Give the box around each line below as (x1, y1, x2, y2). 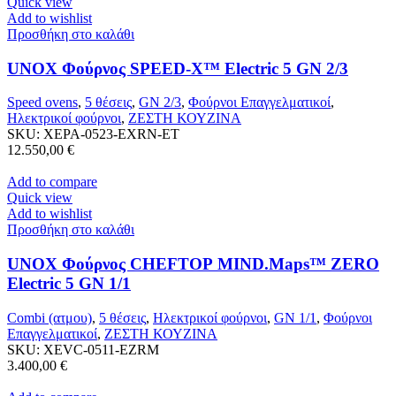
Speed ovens (7, 95, 78, 110)
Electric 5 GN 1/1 (7, 274, 131, 293)
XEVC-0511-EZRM (43, 341, 159, 357)
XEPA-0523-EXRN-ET (43, 126, 179, 142)
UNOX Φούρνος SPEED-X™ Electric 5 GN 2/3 (7, 58, 348, 78)
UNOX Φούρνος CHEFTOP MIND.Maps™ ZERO (7, 255, 379, 274)
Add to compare (7, 174, 97, 190)
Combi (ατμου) (7, 309, 92, 325)
